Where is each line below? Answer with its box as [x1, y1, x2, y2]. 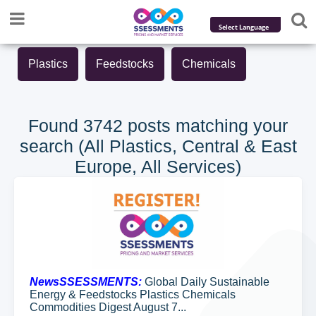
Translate [236, 64, 280, 78]
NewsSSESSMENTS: [30, 276, 142, 288]
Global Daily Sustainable [142, 276, 269, 288]
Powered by [210, 42, 265, 55]
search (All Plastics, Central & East [19, 136, 297, 156]
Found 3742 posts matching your [28, 116, 288, 135]
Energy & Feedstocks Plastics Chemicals [30, 288, 236, 300]
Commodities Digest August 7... [30, 301, 186, 313]
